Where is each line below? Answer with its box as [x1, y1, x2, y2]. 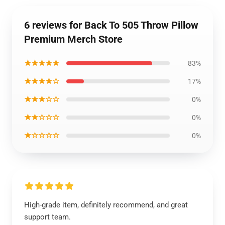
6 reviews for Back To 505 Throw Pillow [24, 19, 198, 31]
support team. [24, 212, 71, 221]
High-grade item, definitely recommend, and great [24, 200, 188, 209]
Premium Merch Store [24, 33, 123, 45]
